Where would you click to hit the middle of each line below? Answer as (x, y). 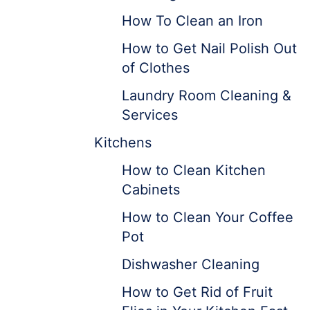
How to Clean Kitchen (194, 170)
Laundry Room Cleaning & (207, 95)
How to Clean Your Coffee (208, 217)
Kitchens (123, 143)
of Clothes (156, 68)
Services (150, 115)
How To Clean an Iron (192, 21)
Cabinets (151, 190)
